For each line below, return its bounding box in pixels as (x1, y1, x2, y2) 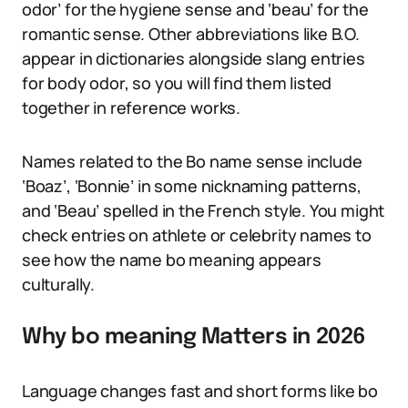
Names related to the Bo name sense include (22, 150, 362, 172)
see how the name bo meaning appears (22, 249, 321, 270)
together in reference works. (22, 97, 240, 118)
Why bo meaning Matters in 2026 (22, 326, 366, 349)
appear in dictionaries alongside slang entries (22, 47, 365, 69)
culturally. (22, 273, 96, 295)
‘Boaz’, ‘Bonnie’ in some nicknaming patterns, (22, 175, 362, 197)
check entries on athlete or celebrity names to (22, 224, 372, 246)
